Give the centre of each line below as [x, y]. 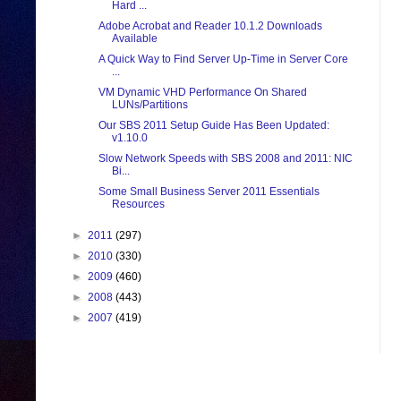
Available [134, 39]
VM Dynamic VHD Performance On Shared [202, 93]
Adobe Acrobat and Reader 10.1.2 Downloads [210, 26]
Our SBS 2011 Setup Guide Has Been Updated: [213, 126]
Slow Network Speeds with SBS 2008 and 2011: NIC [225, 159]
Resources [138, 205]
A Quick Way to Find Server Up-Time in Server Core [223, 60]
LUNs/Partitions [149, 105]
